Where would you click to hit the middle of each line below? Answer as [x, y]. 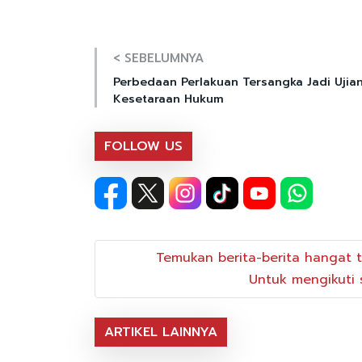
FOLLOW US [143, 146]
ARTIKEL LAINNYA [161, 333]
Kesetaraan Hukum [168, 99]
